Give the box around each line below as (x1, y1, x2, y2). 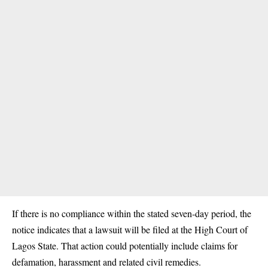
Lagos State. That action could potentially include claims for (12, 239, 237, 252)
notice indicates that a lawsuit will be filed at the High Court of (12, 223, 248, 236)
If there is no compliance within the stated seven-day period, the (12, 207, 251, 220)
